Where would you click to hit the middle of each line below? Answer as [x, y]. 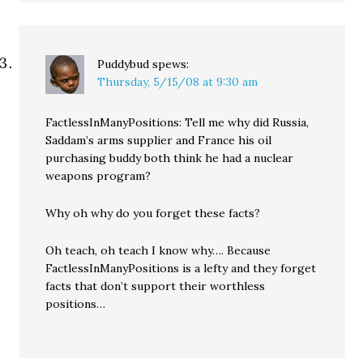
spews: [171, 64]
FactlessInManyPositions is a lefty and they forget [181, 268]
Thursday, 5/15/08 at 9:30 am [178, 82]
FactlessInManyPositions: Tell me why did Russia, [177, 122]
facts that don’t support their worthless [156, 286]
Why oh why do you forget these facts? [153, 213]
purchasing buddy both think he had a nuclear [170, 158]
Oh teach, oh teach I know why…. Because [158, 250]
